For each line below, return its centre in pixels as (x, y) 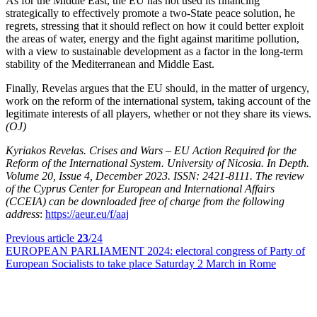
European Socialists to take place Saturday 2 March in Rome (141, 264)
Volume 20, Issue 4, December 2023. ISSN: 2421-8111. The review (155, 176)
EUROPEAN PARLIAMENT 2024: (91, 251)
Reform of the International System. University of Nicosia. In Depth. (157, 163)
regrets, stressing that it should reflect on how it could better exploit (155, 26)
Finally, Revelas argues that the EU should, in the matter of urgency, (157, 88)
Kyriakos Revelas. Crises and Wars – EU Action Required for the (151, 150)
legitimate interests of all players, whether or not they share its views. (158, 114)
